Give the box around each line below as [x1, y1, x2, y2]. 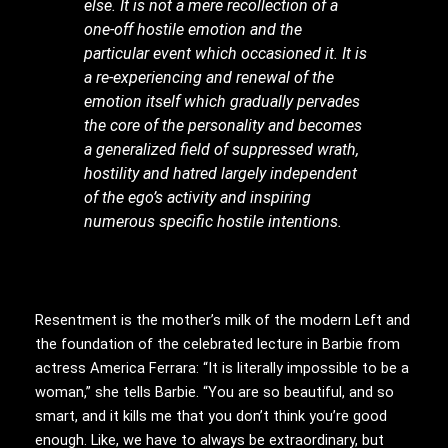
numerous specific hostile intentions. [84, 212, 343, 232]
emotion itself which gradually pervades [84, 92, 361, 112]
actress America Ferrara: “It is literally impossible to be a [35, 358, 409, 377]
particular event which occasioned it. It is [84, 44, 368, 64]
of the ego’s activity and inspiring [84, 188, 312, 208]
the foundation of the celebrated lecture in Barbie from [35, 334, 400, 353]
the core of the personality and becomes [84, 116, 363, 136]
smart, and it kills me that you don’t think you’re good [35, 406, 387, 425]
